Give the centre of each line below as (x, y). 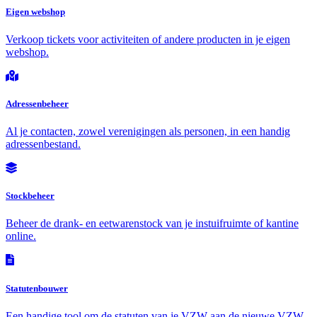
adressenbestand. (43, 144)
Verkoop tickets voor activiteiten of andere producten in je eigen (148, 39)
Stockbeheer (30, 196)
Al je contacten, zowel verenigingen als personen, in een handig (148, 132)
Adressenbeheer (37, 103)
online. (21, 236)
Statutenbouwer (37, 288)
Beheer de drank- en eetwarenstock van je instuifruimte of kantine (152, 224)
